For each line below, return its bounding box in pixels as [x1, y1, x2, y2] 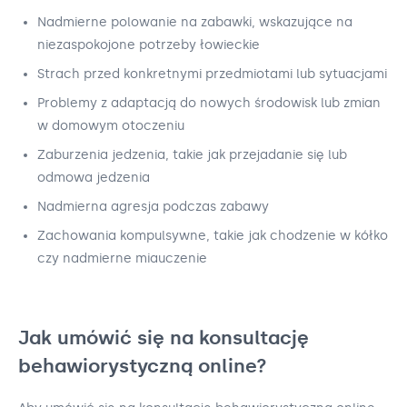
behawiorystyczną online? [18, 353, 267, 377]
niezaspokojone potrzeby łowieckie [37, 36, 260, 53]
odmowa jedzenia [37, 169, 150, 185]
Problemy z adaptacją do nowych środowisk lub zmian [37, 94, 381, 111]
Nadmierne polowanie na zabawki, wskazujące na [37, 14, 352, 30]
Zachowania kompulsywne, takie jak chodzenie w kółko [37, 227, 388, 243]
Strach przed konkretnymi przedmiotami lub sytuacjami [37, 65, 387, 82]
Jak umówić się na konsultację [18, 325, 309, 349]
